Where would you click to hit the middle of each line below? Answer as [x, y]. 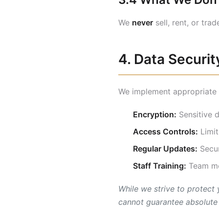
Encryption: [155, 114]
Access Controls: [165, 131]
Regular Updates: [165, 149]
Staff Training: [160, 166]
